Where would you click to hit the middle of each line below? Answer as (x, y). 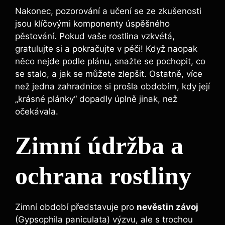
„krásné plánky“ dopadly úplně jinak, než (96, 99)
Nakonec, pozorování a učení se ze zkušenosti (108, 11)
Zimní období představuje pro (76, 207)
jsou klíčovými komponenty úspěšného (92, 23)
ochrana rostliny (103, 176)
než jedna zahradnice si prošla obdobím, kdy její (113, 86)
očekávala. (37, 111)
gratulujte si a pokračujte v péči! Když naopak (106, 48)
